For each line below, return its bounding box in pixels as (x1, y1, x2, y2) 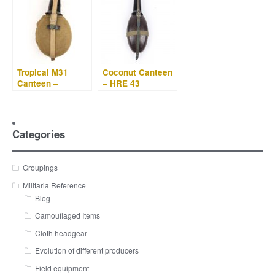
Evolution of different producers (34, 245, 139, 256)
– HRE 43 (103, 77, 140, 90)
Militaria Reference (23, 179, 87, 190)
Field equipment (34, 262, 89, 273)
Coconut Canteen (103, 66, 172, 79)
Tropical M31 (17, 66, 68, 79)
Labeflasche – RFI (17, 88, 90, 101)
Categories (12, 126, 65, 141)
